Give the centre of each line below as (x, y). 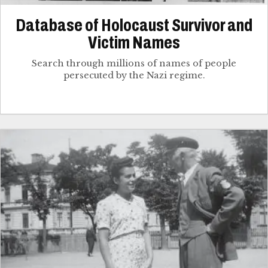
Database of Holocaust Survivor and (134, 25)
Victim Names (134, 43)
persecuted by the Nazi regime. (134, 76)
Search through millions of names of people (134, 64)
